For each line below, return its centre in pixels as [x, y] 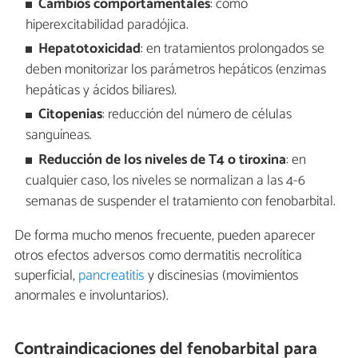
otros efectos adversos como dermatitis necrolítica [158, 256]
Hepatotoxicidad [90, 50]
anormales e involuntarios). [91, 296]
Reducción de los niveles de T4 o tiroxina [163, 160]
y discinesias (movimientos [222, 276]
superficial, [46, 276]
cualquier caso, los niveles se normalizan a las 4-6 [165, 181]
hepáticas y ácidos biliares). [101, 91]
